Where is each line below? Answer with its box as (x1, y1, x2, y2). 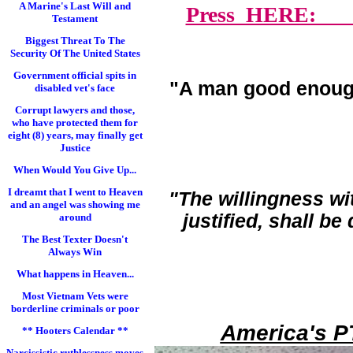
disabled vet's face (35, 82, 115, 94)
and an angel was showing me (9, 199, 140, 210)
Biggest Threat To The (24, 35, 125, 46)
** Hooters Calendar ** (21, 325, 128, 336)
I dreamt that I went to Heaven (7, 186, 143, 198)
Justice (59, 142, 91, 154)
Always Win (48, 246, 102, 258)
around (58, 211, 91, 223)
